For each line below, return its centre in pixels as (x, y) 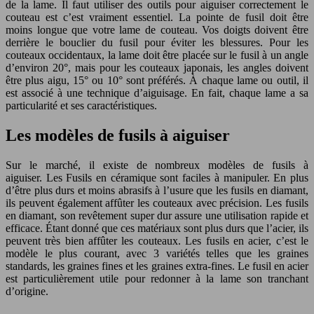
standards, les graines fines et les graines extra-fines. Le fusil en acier (157, 266)
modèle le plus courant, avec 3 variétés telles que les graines (157, 253)
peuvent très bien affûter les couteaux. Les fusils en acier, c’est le (157, 240)
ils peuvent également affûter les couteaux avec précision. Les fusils (157, 203)
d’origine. (27, 291)
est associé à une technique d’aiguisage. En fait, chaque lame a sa (157, 93)
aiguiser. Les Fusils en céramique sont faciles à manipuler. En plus (157, 177)
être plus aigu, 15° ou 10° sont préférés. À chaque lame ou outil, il (157, 80)
